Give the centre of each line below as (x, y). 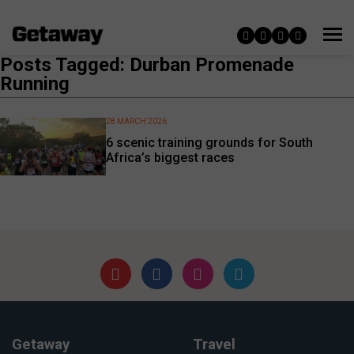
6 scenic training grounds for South (210, 143)
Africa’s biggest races (171, 158)
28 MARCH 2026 (137, 121)
